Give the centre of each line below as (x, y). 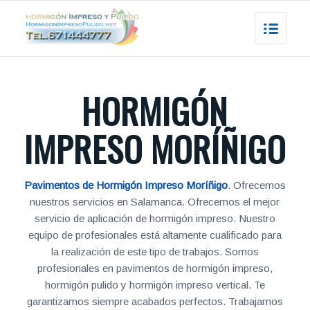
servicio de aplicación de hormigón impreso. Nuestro (155, 218)
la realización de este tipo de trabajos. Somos (155, 252)
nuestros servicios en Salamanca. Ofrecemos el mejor (155, 202)
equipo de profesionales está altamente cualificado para (155, 235)
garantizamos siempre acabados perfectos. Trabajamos (155, 301)
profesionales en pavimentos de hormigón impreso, (155, 268)
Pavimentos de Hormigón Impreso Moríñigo (126, 185)
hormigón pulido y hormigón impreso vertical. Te (155, 285)
